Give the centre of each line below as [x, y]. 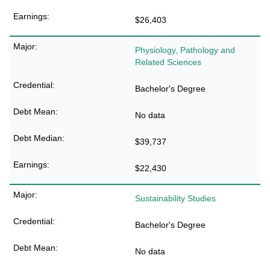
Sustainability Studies [175, 198]
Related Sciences [168, 62]
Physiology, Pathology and [185, 50]
